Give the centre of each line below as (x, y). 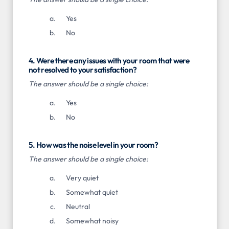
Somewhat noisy (92, 221)
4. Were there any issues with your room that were (109, 61)
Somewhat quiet (92, 192)
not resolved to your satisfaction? (83, 70)
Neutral (78, 207)
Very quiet (82, 178)
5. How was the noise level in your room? (93, 145)
